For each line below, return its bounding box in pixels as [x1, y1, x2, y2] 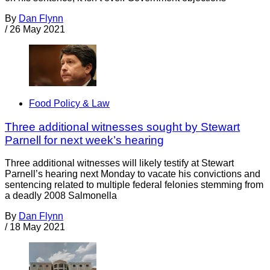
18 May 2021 [10, 222, 65, 233]
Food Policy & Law [29, 98, 110, 108]
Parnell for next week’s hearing [5, 133, 164, 146]
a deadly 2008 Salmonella [5, 190, 117, 201]
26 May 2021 [10, 24, 65, 34]
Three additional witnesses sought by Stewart [5, 120, 240, 133]
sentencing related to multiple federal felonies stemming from [5, 180, 263, 190]
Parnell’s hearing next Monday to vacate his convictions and [5, 169, 260, 180]
